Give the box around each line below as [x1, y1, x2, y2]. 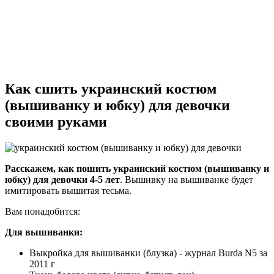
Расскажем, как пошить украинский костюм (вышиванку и [5, 163, 269, 174]
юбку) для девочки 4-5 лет [5, 174, 120, 185]
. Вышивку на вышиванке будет [120, 174, 253, 185]
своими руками [5, 113, 107, 130]
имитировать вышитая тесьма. [5, 185, 131, 196]
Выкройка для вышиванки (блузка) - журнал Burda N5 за [29, 247, 267, 258]
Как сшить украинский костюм [5, 80, 217, 97]
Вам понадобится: [5, 206, 80, 217]
